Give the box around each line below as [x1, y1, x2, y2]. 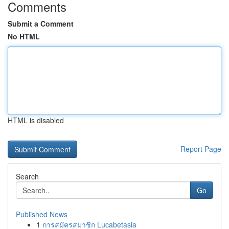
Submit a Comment [8, 18, 74, 29]
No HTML [8, 31, 40, 41]
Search [16, 171, 39, 181]
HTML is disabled [8, 115, 64, 125]
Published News [16, 209, 67, 219]
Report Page [180, 144, 221, 154]
